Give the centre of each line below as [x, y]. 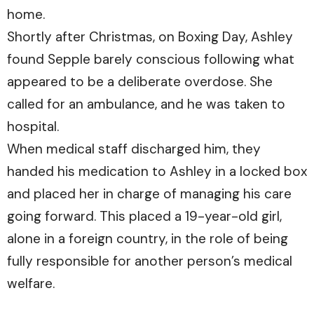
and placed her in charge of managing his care [149, 193]
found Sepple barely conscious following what [151, 59]
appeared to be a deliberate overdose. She [140, 81]
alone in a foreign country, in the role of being [148, 238]
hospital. [33, 126]
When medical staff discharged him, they [134, 149]
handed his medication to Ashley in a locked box [157, 171]
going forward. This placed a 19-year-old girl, [144, 216]
